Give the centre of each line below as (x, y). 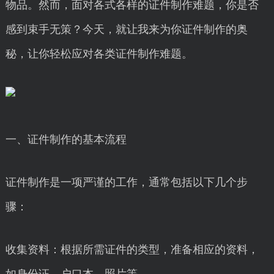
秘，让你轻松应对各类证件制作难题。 (99, 54)
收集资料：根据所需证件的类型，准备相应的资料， (132, 250)
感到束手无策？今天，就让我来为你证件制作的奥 (126, 29)
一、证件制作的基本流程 (66, 139)
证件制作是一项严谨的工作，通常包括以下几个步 (126, 182)
